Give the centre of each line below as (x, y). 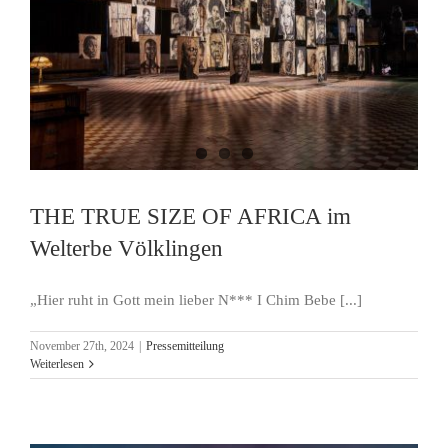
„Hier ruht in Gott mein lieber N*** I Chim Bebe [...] (196, 300)
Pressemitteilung (185, 346)
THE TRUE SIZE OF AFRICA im (190, 216)
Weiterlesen (57, 364)
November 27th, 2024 (82, 346)
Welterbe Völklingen (126, 248)
